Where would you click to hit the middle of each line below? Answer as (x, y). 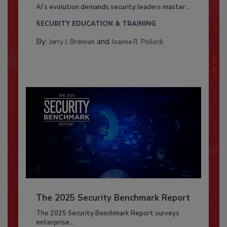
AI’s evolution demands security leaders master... (113, 7)
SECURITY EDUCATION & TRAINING (96, 24)
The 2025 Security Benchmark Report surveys (107, 214)
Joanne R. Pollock (137, 42)
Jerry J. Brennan (72, 42)
